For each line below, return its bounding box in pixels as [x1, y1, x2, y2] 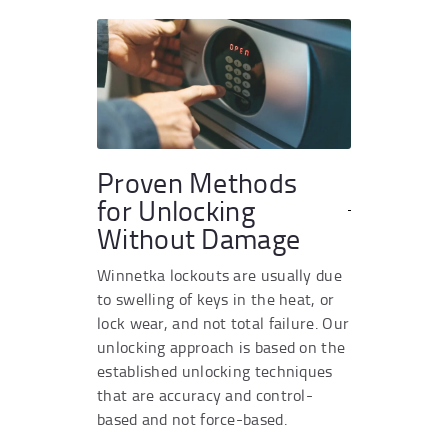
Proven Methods [97, 162, 298, 202]
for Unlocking [97, 190, 255, 230]
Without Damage [97, 218, 301, 258]
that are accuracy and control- [97, 383, 314, 406]
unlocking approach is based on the [97, 335, 346, 358]
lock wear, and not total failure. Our [97, 311, 350, 334]
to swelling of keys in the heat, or [97, 287, 335, 310]
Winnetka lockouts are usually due [97, 263, 342, 286]
